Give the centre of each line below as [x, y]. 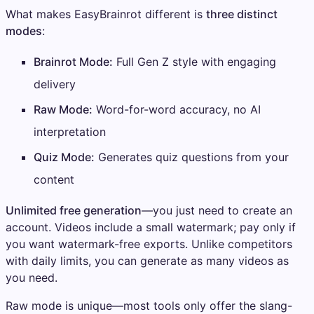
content [54, 180]
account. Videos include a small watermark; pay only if [151, 227]
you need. [32, 278]
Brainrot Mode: [73, 62]
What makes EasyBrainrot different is [106, 14]
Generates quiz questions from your [192, 157]
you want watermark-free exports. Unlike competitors [149, 244]
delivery [55, 84]
